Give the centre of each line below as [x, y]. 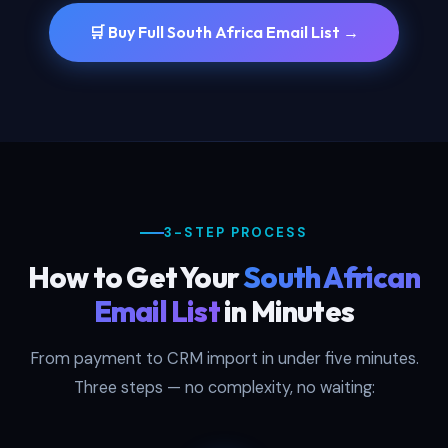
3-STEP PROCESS [236, 233]
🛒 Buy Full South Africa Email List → [224, 32]
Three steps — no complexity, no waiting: [224, 388]
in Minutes [287, 311]
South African [331, 277]
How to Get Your [136, 277]
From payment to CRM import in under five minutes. [224, 359]
